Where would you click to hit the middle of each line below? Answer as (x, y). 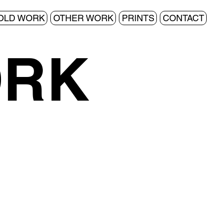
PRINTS (138, 18)
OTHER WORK (83, 18)
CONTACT (183, 18)
